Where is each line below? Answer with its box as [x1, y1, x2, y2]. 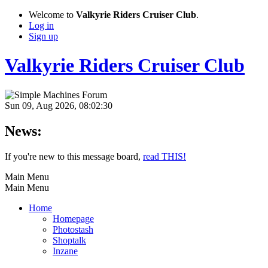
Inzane [53, 245, 78, 256]
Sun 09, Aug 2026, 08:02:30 [5, 100, 112, 111]
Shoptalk [53, 234, 86, 245]
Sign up [29, 31, 58, 41]
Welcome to [29, 10, 76, 20]
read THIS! [143, 151, 186, 162]
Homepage [53, 213, 94, 224]
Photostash [53, 224, 93, 234]
